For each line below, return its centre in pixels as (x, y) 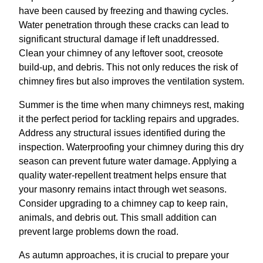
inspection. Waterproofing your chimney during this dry (131, 147)
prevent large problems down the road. (99, 232)
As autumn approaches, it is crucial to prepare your (124, 255)
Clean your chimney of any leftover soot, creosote (121, 53)
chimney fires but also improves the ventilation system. (131, 81)
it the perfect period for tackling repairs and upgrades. (129, 119)
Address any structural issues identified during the (122, 133)
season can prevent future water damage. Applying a (128, 161)
